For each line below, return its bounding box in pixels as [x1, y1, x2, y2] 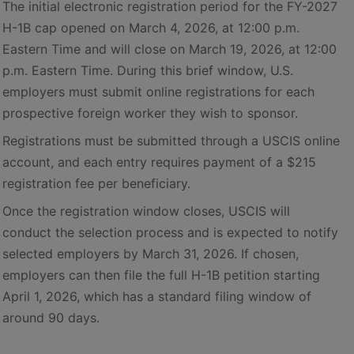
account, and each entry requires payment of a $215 [2, 154, 316, 170]
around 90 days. [2, 310, 100, 326]
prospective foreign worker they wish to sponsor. [2, 105, 298, 121]
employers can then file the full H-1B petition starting [2, 267, 320, 283]
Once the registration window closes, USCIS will [2, 203, 290, 219]
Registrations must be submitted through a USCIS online [2, 133, 340, 149]
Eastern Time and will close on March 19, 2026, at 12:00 [2, 41, 337, 57]
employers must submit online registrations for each [2, 84, 314, 100]
